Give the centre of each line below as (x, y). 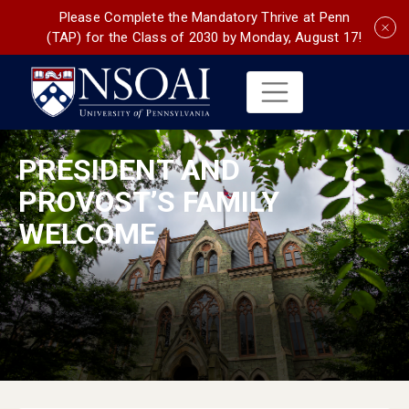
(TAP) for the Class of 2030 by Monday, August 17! (204, 37)
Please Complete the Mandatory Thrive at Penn (204, 17)
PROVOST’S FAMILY (149, 201)
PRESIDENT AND (129, 169)
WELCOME (87, 233)
